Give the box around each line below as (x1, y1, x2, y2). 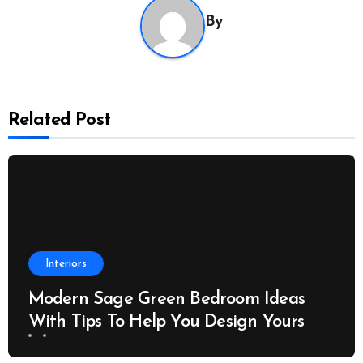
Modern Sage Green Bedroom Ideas (28, 289, 305, 309)
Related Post (7, 110, 111, 130)
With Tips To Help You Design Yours (28, 312, 305, 331)
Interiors (45, 258, 87, 269)
